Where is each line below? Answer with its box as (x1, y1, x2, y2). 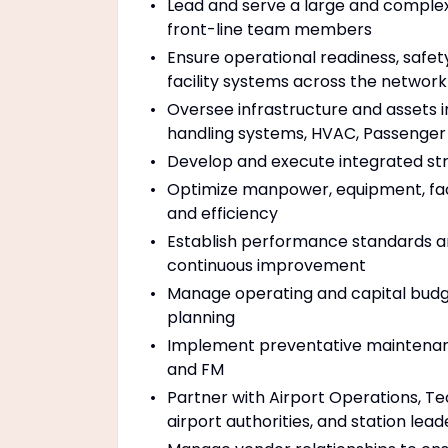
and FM (167, 358, 224, 381)
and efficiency (167, 202, 278, 225)
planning (167, 306, 235, 329)
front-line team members (167, 18, 372, 41)
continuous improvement (167, 254, 366, 277)
